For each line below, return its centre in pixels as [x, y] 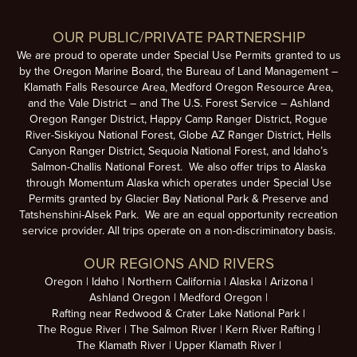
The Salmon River [173, 330]
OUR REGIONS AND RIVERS [178, 264]
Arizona [288, 282]
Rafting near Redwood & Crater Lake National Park [176, 314]
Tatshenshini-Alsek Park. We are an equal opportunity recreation [178, 215]
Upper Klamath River [225, 346]
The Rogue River [79, 330]
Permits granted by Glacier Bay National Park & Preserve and [178, 199]
